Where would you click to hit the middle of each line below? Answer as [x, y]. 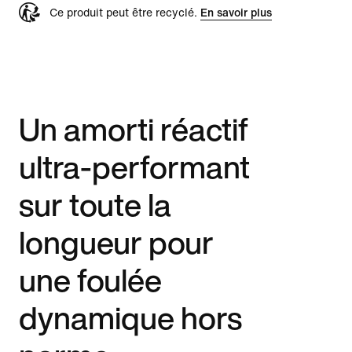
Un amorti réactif [134, 128]
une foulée [90, 279]
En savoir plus [236, 13]
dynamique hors [130, 317]
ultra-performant [134, 166]
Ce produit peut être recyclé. [125, 13]
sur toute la [95, 204]
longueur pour [116, 242]
